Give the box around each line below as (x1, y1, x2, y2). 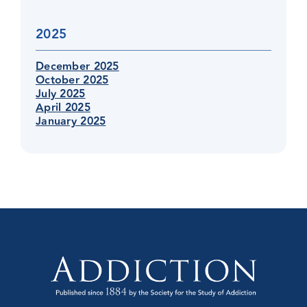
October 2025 (35, 72, 109, 89)
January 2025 (35, 113, 106, 130)
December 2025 (35, 58, 119, 75)
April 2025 (35, 99, 90, 116)
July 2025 (35, 86, 86, 103)
